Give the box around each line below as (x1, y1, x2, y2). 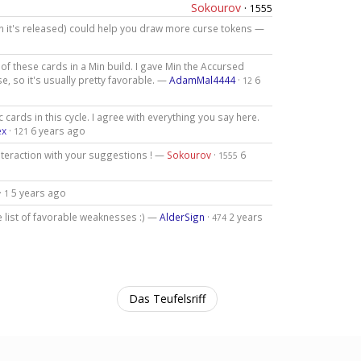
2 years (228, 210, 263, 224)
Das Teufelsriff (129, 291, 205, 306)
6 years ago (30, 124, 85, 138)
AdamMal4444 (168, 73, 235, 86)
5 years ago (10, 186, 66, 200)
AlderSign (159, 210, 205, 224)
